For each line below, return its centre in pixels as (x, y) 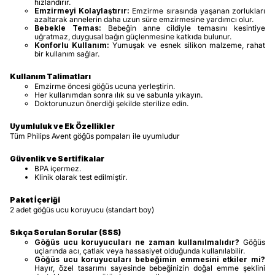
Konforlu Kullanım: (72, 45)
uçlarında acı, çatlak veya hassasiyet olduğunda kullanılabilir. (140, 251)
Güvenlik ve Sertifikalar (57, 159)
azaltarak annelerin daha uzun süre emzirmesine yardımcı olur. (144, 19)
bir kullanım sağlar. (67, 54)
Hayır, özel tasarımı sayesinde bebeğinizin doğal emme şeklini (150, 268)
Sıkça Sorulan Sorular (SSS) (65, 232)
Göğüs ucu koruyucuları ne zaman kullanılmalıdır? (137, 242)
